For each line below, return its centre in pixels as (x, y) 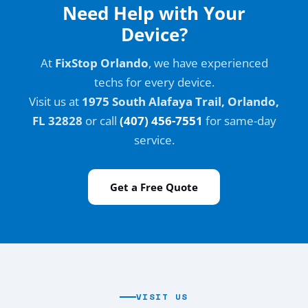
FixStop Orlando (101, 63)
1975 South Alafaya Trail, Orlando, (180, 101)
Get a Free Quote (154, 187)
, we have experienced (208, 63)
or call (101, 120)
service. (154, 140)
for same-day (239, 120)
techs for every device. (154, 82)
